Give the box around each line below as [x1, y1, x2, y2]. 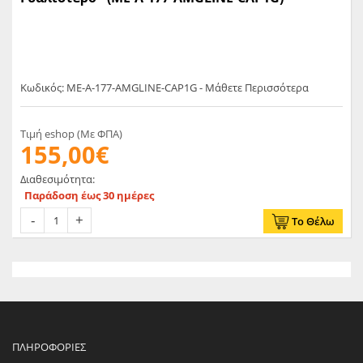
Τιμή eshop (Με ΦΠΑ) [20, 126, 122, 142]
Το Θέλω [292, 214, 335, 229]
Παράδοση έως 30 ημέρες [24, 188, 154, 203]
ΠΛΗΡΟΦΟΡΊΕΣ [12, 340, 86, 355]
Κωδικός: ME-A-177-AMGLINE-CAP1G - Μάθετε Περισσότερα [20, 80, 309, 96]
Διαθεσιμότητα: [20, 172, 95, 187]
